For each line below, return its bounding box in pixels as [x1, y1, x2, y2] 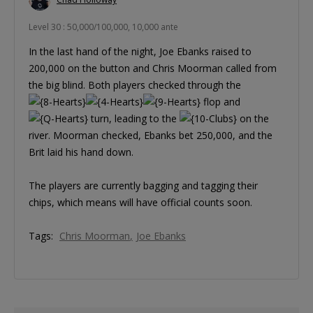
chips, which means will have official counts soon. [29, 196, 252, 210]
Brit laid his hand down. [29, 145, 133, 159]
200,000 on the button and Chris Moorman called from [29, 61, 277, 75]
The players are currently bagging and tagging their [29, 179, 258, 193]
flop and [201, 95, 240, 109]
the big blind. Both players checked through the [29, 78, 241, 92]
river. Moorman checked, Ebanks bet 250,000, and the [29, 129, 272, 143]
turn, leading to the [88, 112, 180, 126]
